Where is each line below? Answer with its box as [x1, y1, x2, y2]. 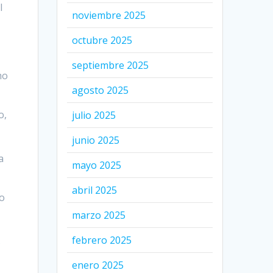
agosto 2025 [72, 83, 129, 97]
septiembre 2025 [72, 58, 149, 72]
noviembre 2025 [72, 8, 146, 22]
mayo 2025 [72, 158, 122, 172]
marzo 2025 [72, 208, 126, 222]
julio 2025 [72, 108, 116, 122]
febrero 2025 [72, 233, 132, 247]
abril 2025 [72, 183, 118, 197]
